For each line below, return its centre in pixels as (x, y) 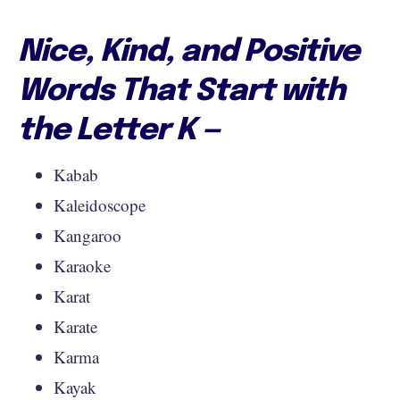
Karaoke (82, 266)
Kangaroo (87, 235)
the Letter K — (119, 131)
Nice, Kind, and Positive (188, 52)
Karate (75, 326)
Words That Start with (181, 92)
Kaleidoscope (100, 205)
